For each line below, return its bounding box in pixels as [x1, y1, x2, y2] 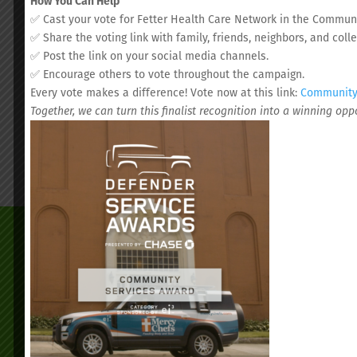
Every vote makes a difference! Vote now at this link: [30, 84, 300, 100]
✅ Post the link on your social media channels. [30, 47, 269, 64]
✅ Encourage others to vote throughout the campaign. [30, 65, 304, 82]
